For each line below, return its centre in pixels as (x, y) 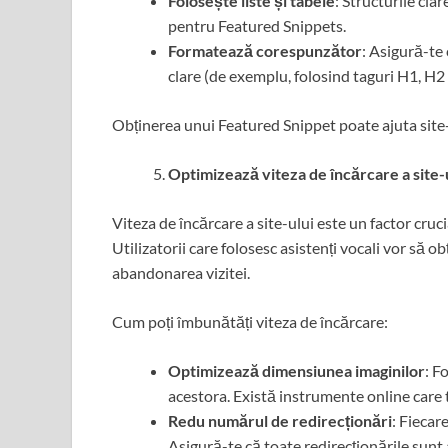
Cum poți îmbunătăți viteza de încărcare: (250, 322)
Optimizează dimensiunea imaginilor (296, 371)
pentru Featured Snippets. (257, 26)
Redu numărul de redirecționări (280, 421)
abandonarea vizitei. (181, 273)
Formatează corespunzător (265, 51)
